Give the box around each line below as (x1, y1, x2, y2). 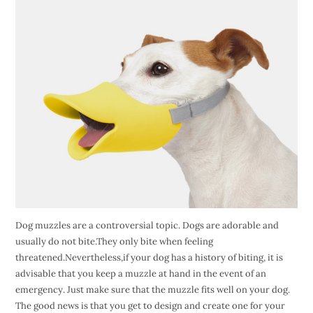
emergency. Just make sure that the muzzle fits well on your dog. (15, 284, 290, 296)
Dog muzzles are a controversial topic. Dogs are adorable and (15, 219, 279, 232)
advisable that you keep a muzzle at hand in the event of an (15, 268, 266, 280)
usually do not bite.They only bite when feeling (15, 235, 213, 248)
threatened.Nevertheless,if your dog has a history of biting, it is (15, 252, 283, 264)
